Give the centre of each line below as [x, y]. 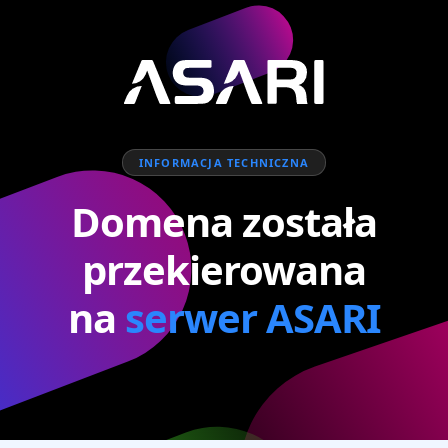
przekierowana [224, 269]
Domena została [224, 221]
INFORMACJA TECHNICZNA [224, 162]
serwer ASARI [252, 317]
